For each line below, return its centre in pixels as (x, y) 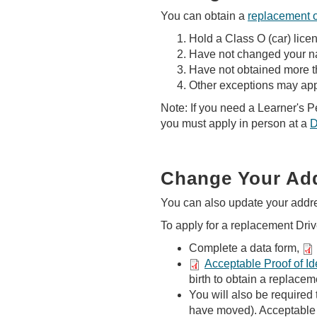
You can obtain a (204, 16)
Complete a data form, (246, 248)
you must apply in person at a (235, 123)
